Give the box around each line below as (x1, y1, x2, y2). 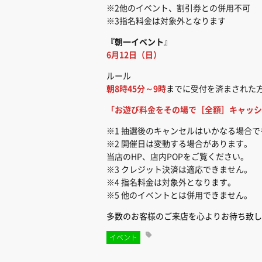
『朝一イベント (106, 38, 164, 46)
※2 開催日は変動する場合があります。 (106, 140, 252, 148)
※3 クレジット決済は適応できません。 (106, 166, 252, 174)
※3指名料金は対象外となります (106, 17, 226, 25)
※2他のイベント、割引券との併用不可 (106, 4, 250, 12)
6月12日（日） (106, 51, 161, 59)
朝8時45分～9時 (106, 85, 166, 93)
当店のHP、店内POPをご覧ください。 (106, 153, 249, 161)
